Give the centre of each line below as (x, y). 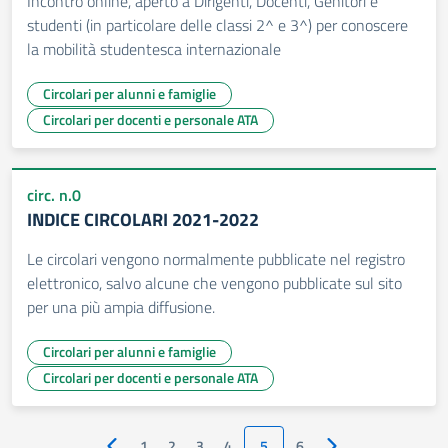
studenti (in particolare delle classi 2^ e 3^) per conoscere (217, 25)
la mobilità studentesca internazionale (154, 49)
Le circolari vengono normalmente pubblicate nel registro (216, 259)
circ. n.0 (54, 195)
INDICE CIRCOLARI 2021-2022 (143, 219)
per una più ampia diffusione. (121, 307)
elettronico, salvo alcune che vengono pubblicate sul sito (214, 283)
